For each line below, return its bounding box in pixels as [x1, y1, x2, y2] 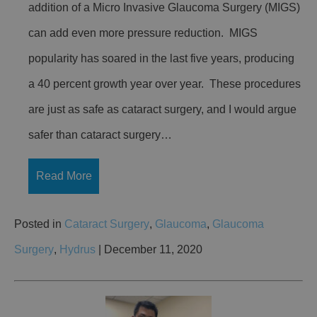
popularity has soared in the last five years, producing [28, 52, 294, 65]
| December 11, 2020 [96, 243, 202, 255]
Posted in [14, 217, 64, 230]
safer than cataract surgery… [28, 129, 172, 142]
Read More [35, 169, 92, 182]
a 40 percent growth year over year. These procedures [28, 78, 301, 91]
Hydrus [59, 243, 96, 255]
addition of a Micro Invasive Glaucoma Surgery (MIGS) [28, 1, 300, 14]
